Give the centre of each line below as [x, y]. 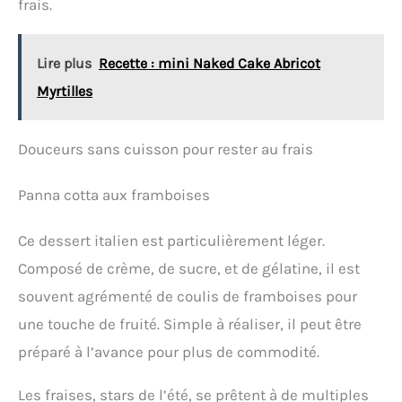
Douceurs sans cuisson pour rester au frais [166, 149]
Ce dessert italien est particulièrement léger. [171, 241]
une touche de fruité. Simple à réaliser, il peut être [190, 324]
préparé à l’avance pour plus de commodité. [169, 352]
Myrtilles [65, 92]
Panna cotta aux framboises [114, 195]
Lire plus [64, 64]
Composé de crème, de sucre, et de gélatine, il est [189, 269]
